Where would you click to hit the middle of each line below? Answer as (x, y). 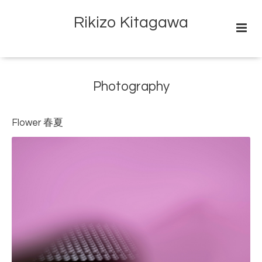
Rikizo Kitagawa (131, 23)
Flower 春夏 (37, 123)
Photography (131, 87)
